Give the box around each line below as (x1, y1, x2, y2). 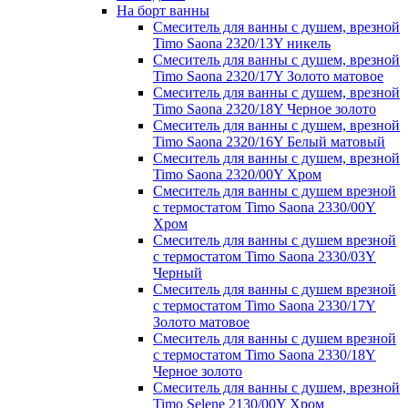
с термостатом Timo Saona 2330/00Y (153, 199, 376, 215)
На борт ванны (117, 2, 209, 18)
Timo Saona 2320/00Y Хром (153, 166, 321, 182)
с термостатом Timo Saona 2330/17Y (153, 297, 376, 313)
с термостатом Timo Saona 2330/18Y (153, 346, 376, 362)
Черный (153, 264, 202, 280)
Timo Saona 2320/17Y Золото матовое (153, 67, 383, 84)
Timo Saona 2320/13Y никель (153, 35, 331, 51)
